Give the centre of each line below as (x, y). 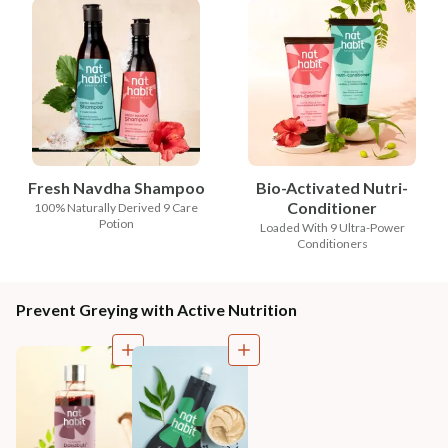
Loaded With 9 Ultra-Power (332, 227)
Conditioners (332, 243)
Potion (116, 223)
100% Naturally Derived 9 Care (116, 207)
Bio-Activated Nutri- (332, 187)
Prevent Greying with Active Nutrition (156, 309)
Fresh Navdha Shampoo (116, 187)
